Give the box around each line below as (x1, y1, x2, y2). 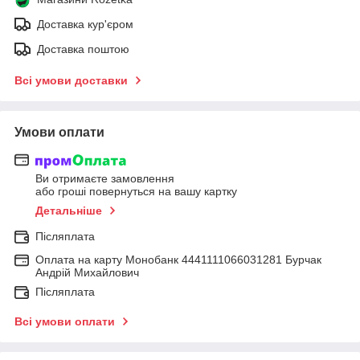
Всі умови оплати (14, 315, 115, 329)
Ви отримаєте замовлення (35, 172, 174, 186)
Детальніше (35, 204, 102, 218)
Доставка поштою (37, 42, 129, 55)
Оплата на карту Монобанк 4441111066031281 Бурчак (35, 253, 321, 267)
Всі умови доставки (14, 73, 128, 87)
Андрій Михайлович (35, 266, 139, 280)
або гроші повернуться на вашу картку (35, 185, 237, 198)
